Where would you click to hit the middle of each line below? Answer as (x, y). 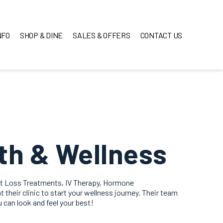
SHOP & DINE (41, 35)
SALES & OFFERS (102, 35)
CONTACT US (161, 35)
